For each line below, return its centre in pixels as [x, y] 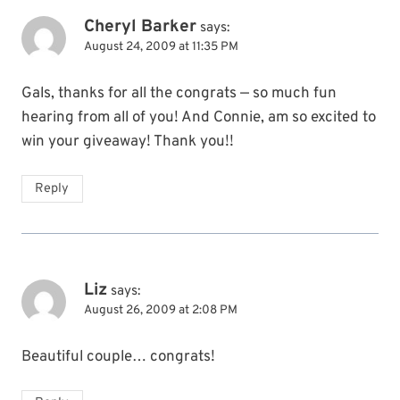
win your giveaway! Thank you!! [128, 142]
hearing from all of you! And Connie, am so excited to [199, 117]
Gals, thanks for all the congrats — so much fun [179, 93]
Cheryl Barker [140, 27]
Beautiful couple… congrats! [118, 357]
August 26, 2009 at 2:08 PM [161, 310]
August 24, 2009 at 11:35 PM [161, 47]
